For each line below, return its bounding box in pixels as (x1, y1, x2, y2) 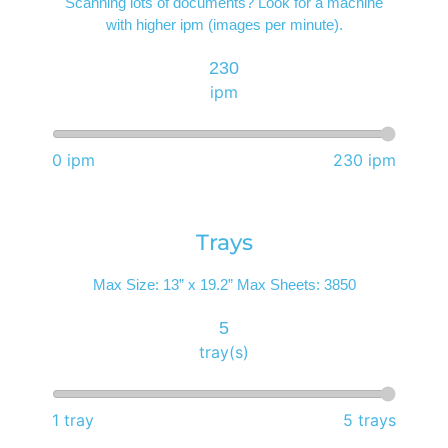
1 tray (52, 410, 95, 431)
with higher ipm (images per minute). (105, 16, 343, 34)
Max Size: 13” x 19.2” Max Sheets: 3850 (92, 276, 356, 294)
